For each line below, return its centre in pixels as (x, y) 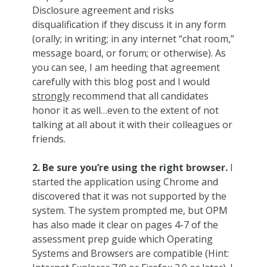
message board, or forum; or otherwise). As (129, 53)
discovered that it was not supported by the (129, 196)
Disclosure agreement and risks (103, 10)
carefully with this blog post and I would (121, 81)
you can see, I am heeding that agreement (126, 67)
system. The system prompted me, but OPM (130, 210)
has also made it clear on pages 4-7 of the (125, 224)
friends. (49, 139)
